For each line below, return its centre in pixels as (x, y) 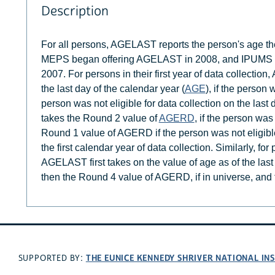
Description (75, 12)
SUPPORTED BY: (52, 259)
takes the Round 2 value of (100, 118)
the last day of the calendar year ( (113, 88)
